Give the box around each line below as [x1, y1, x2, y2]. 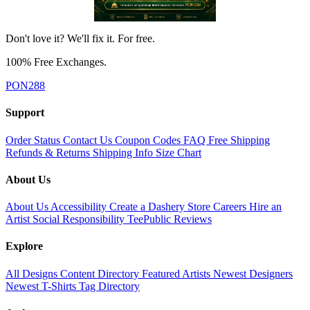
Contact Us [63, 134, 115, 146]
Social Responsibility [33, 213, 127, 226]
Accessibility [51, 201, 109, 213]
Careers [213, 201, 249, 213]
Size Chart [156, 146, 201, 158]
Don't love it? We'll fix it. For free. [6, 33, 155, 45]
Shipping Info [93, 146, 156, 158]
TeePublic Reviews [127, 213, 212, 226]
